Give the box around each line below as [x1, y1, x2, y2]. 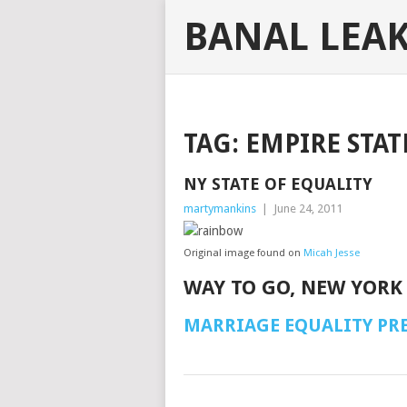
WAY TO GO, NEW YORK [184, 276, 402, 299]
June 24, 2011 [273, 202, 342, 215]
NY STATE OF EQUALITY [184, 174, 372, 194]
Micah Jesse [303, 247, 360, 259]
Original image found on [184, 247, 303, 259]
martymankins [184, 202, 256, 215]
